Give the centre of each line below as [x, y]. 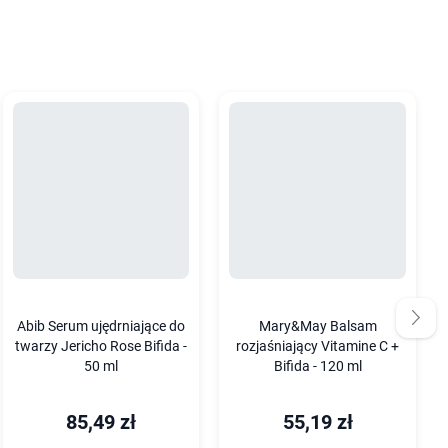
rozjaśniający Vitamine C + [318, 346]
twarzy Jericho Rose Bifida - [100, 346]
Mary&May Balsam [317, 326]
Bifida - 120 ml [317, 366]
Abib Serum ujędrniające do [100, 326]
